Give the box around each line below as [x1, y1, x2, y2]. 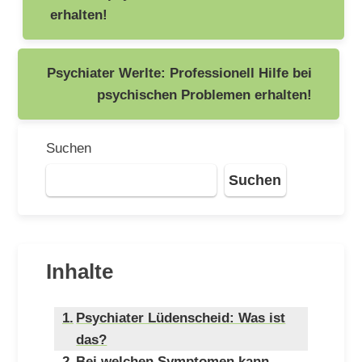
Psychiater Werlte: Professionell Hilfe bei [46, 64, 312, 81]
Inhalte [45, 259, 113, 283]
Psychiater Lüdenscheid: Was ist [76, 309, 286, 326]
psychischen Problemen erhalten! [96, 86, 312, 103]
